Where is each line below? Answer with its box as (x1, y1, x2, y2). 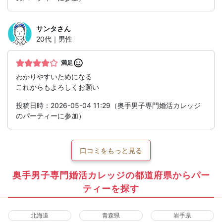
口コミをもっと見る (80, 146, 142, 155)
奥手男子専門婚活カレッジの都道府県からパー (12, 169, 210, 180)
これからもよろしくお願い (16, 83, 99, 92)
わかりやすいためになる (16, 72, 92, 81)
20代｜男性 (36, 35, 72, 44)
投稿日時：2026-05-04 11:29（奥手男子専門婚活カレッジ (16, 101, 201, 110)
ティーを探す (83, 183, 139, 194)
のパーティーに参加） (16, 111, 85, 120)
